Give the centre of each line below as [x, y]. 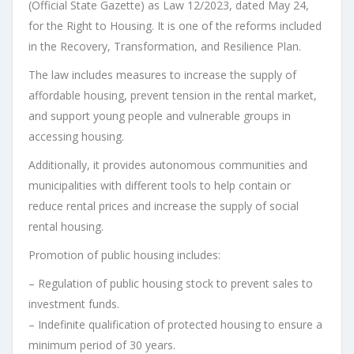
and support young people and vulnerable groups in [160, 116]
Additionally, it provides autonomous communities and [168, 165]
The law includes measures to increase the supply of [162, 75]
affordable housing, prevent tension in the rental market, [173, 96]
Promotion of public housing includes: [124, 255]
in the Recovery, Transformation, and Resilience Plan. [165, 47]
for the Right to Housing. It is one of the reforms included [175, 26]
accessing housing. [76, 137]
